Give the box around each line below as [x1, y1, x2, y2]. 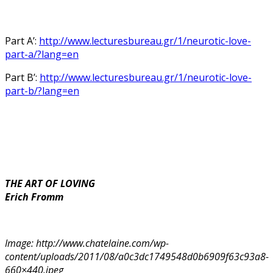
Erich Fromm [5, 190, 63, 204]
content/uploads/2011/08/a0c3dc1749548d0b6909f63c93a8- [5, 249, 269, 263]
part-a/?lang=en [5, 47, 79, 61]
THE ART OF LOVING [5, 176, 95, 190]
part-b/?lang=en [5, 83, 79, 97]
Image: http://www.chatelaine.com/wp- [5, 236, 169, 250]
